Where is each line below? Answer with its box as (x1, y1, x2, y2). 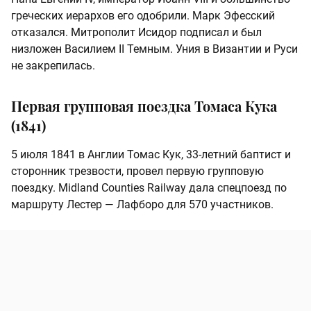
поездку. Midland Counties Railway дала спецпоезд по (11, 181, 287, 195)
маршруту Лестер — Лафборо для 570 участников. (11, 198, 274, 212)
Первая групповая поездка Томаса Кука (11, 96, 277, 116)
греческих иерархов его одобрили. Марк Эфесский (11, 9, 275, 23)
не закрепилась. (11, 59, 95, 73)
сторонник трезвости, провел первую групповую (11, 165, 264, 178)
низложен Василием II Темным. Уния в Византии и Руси (11, 42, 298, 56)
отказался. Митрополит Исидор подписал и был (11, 26, 262, 40)
